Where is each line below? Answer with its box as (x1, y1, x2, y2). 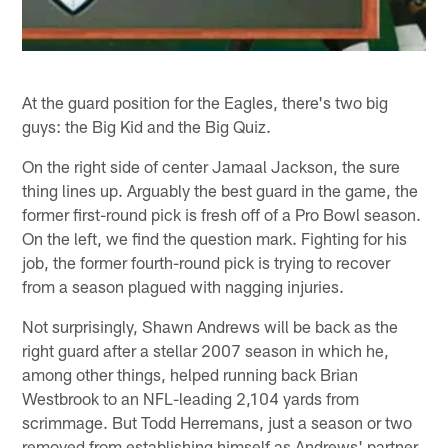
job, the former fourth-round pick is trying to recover (22, 251, 391, 272)
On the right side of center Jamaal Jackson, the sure (22, 155, 401, 176)
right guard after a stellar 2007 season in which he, (22, 339, 390, 360)
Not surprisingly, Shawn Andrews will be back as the (22, 315, 399, 336)
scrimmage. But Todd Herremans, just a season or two (22, 411, 413, 432)
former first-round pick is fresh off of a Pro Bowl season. (22, 203, 422, 224)
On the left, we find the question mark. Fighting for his (22, 227, 408, 248)
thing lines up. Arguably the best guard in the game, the (22, 179, 419, 200)
